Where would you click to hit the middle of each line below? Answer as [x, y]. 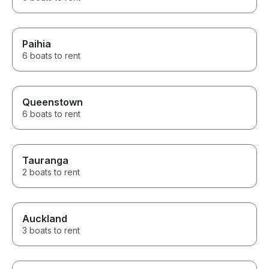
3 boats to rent [51, 231]
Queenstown [53, 102]
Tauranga [45, 161]
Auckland [45, 219]
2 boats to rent [51, 172]
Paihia [37, 44]
